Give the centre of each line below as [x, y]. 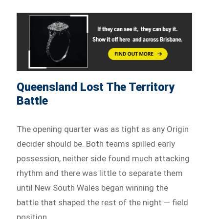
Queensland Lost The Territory [96, 88]
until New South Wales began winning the [93, 188]
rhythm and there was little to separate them [100, 173]
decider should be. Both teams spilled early [96, 144]
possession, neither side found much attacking [103, 159]
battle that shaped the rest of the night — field [103, 203]
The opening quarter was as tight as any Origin [103, 129]
